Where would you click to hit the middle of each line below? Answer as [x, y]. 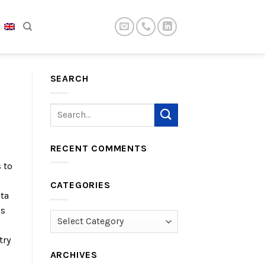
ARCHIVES [74, 254]
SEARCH [69, 78]
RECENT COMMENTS [98, 148]
